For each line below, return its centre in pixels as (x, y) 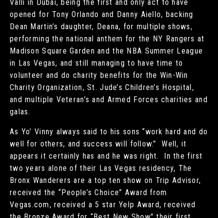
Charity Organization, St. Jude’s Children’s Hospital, (102, 87)
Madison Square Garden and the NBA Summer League (107, 51)
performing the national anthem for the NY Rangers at (107, 38)
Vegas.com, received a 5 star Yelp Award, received (103, 204)
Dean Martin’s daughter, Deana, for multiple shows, (101, 26)
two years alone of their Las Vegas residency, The (101, 168)
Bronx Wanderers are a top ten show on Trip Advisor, (106, 180)
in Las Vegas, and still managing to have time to (97, 63)
